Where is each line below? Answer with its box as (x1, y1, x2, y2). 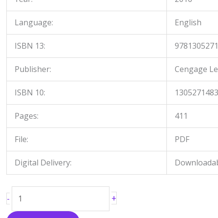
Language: (14, 17, 53, 28)
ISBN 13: (14, 40, 45, 51)
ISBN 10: (14, 87, 45, 98)
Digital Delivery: (14, 157, 72, 168)
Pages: (14, 110, 38, 121)
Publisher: (14, 64, 51, 74)
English (174, 17, 201, 28)
